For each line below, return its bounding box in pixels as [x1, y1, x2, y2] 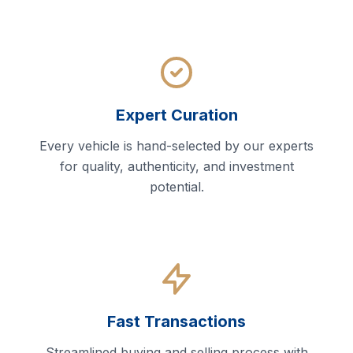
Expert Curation [115, 106, 238, 125]
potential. [149, 179, 204, 195]
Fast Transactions [107, 312, 246, 332]
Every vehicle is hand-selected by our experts [39, 138, 314, 154]
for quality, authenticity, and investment [59, 158, 294, 175]
